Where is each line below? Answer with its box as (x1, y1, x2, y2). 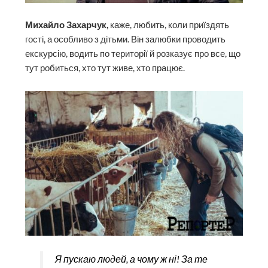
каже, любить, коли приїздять (108, 20, 230, 31)
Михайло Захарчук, (25, 20, 109, 31)
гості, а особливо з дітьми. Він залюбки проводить (25, 34, 226, 45)
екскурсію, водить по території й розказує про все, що (25, 48, 241, 59)
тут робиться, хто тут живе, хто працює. (25, 63, 185, 74)
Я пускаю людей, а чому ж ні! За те (54, 252, 208, 264)
